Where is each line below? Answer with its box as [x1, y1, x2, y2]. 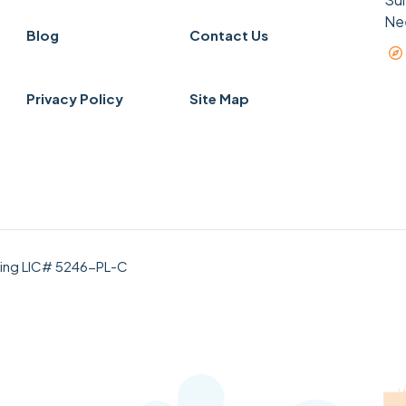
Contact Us [189, 26, 268, 44]
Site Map [189, 90, 249, 108]
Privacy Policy [26, 90, 123, 108]
